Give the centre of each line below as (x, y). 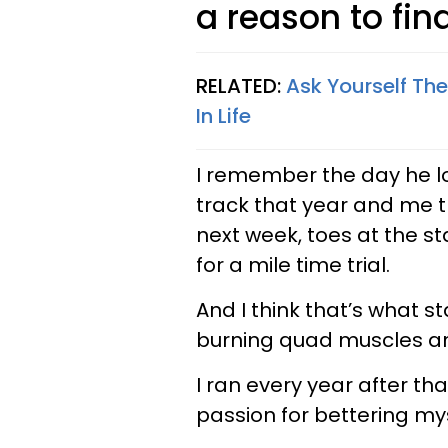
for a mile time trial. (293, 265)
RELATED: (241, 86)
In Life (223, 116)
